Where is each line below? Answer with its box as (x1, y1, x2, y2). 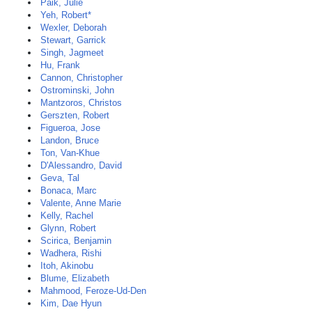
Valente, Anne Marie (40, 198, 121, 208)
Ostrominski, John (40, 85, 114, 95)
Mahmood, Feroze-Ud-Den (40, 286, 146, 296)
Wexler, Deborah (40, 22, 107, 33)
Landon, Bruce (40, 135, 99, 146)
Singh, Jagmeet (40, 47, 104, 58)
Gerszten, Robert (40, 110, 109, 120)
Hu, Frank (40, 60, 80, 70)
